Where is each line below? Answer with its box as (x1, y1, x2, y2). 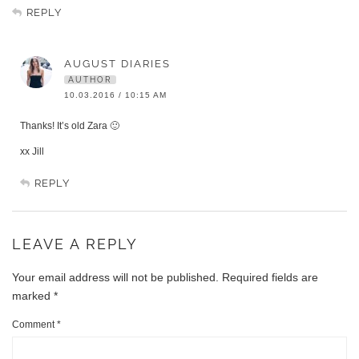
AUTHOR (68, 75, 112, 85)
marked (12, 289, 54, 303)
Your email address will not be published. (12, 271, 219, 284)
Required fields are (222, 271, 318, 284)
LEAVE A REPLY (12, 236, 138, 253)
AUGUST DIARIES (64, 58, 171, 71)
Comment (12, 319, 57, 331)
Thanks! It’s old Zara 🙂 (20, 120, 119, 132)
